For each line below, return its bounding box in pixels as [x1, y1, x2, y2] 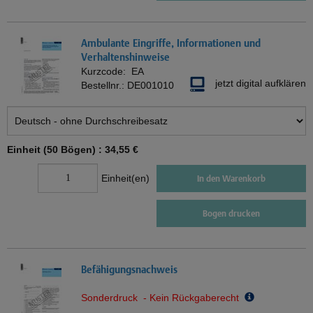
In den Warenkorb [197, 173, 265, 184]
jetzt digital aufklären [215, 78, 306, 89]
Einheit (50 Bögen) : [7, 144, 105, 156]
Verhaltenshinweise [81, 51, 170, 64]
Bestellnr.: [81, 80, 127, 92]
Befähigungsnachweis [81, 263, 177, 276]
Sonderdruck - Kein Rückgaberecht [81, 292, 245, 304]
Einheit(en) [101, 173, 150, 184]
